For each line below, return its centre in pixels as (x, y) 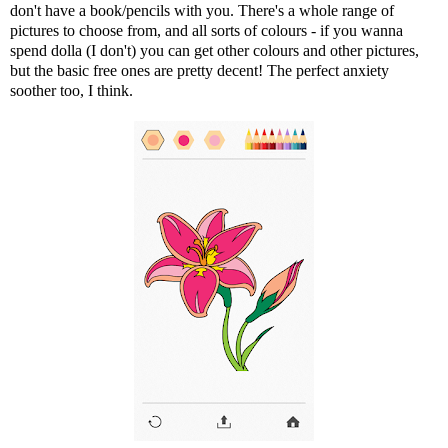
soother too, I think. (71, 90)
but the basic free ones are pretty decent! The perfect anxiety (199, 70)
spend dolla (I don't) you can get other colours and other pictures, (214, 50)
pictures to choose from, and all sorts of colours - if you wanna (206, 30)
